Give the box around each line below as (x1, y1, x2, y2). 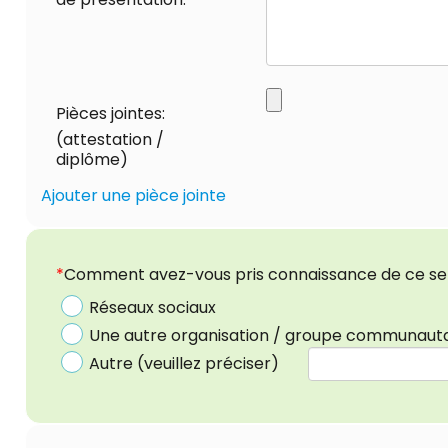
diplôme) (56, 147, 128, 171)
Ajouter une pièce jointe (41, 183, 226, 207)
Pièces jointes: (56, 101, 165, 125)
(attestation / (56, 127, 164, 151)
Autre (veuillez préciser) (89, 351, 279, 375)
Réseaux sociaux (89, 295, 216, 319)
